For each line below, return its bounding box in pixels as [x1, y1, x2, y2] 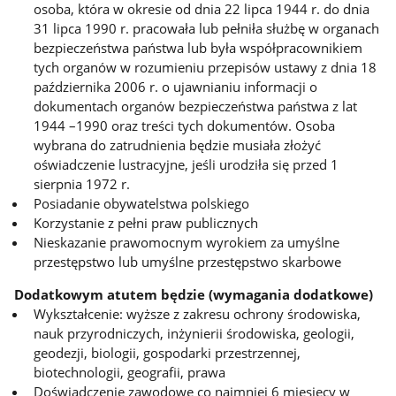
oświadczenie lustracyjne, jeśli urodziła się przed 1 [34, 156, 339, 174]
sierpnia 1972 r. [34, 175, 131, 194]
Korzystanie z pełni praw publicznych [34, 214, 259, 232]
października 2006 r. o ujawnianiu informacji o [34, 78, 318, 96]
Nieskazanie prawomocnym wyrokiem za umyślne [34, 233, 340, 252]
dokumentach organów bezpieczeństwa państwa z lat [34, 97, 358, 116]
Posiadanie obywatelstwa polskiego [34, 194, 250, 213]
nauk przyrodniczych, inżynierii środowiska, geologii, [34, 324, 355, 342]
